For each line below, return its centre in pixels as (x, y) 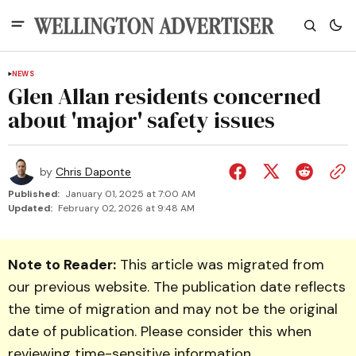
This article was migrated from (220, 265)
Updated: (30, 208)
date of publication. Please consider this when (160, 331)
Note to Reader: (62, 265)
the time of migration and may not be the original (173, 309)
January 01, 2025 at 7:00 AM (130, 194)
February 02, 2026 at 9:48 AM (126, 208)
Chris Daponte (93, 172)
